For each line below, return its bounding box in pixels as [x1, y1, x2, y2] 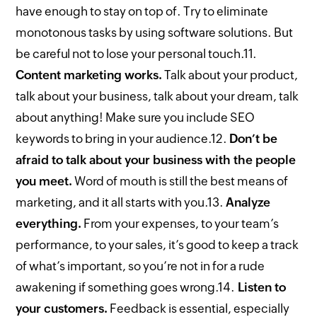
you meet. [16, 174, 73, 188]
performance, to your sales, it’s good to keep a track [16, 238, 299, 252]
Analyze [226, 195, 271, 209]
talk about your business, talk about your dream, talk [16, 89, 299, 103]
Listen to [235, 280, 287, 294]
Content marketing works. [16, 68, 163, 82]
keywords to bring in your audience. [16, 132, 212, 146]
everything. [16, 217, 82, 231]
